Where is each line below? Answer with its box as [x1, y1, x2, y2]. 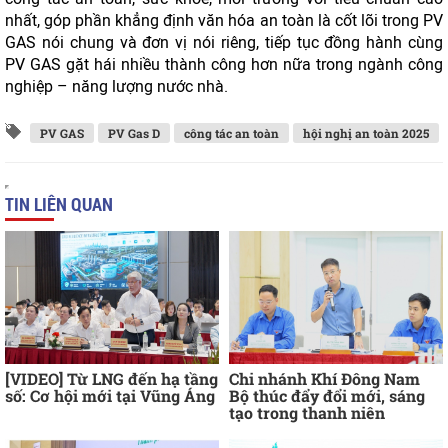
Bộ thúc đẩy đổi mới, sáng [229, 385, 425, 407]
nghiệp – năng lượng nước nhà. [5, 77, 228, 96]
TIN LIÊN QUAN [5, 192, 113, 216]
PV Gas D [108, 125, 160, 141]
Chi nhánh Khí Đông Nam [229, 368, 420, 390]
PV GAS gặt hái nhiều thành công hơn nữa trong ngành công [5, 55, 443, 74]
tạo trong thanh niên [229, 402, 385, 424]
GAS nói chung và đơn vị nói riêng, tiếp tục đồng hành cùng [5, 33, 443, 52]
